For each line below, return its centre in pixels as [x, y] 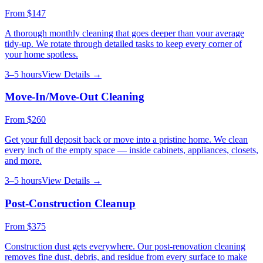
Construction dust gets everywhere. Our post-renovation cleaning [125, 246]
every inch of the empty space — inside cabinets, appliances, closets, [131, 150]
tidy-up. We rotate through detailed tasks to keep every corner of [123, 43]
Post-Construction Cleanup [70, 203]
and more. [23, 161]
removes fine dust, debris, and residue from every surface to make [126, 257]
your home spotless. [41, 54]
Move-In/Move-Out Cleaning [75, 97]
